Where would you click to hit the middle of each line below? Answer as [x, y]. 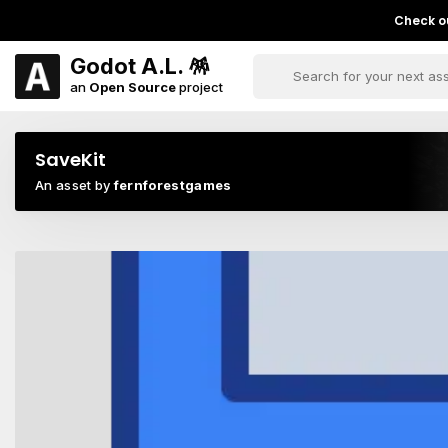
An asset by [74, 185]
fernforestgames [172, 185]
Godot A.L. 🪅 [140, 65]
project [199, 86]
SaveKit [70, 159]
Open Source [132, 86]
